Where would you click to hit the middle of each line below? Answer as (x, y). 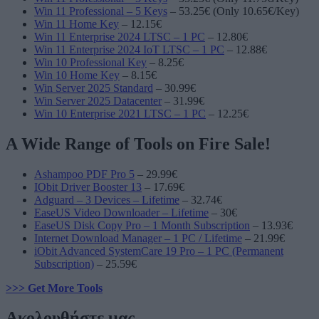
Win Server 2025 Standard (94, 88)
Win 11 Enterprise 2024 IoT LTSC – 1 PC (129, 49)
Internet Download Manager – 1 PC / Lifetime (138, 238)
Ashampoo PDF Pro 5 (84, 174)
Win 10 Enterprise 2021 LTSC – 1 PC (120, 113)
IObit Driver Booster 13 (88, 187)
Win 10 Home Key (77, 75)
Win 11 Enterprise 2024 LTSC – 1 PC (120, 36)
